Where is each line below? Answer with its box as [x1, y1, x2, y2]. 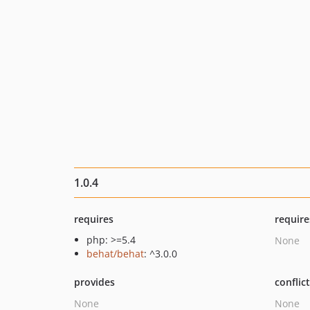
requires [74, 212, 113, 226]
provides [74, 275, 115, 289]
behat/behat [86, 247, 144, 260]
